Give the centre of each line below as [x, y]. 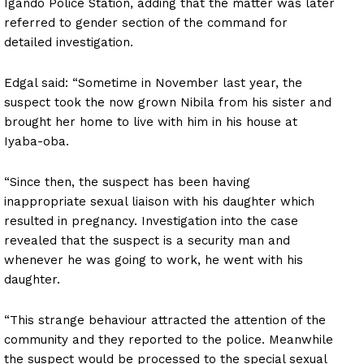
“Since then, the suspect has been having [127, 182]
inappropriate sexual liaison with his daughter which [159, 201]
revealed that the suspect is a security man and [147, 240]
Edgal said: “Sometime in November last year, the [153, 82]
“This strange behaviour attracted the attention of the [165, 320]
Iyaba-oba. [37, 141]
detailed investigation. [69, 42]
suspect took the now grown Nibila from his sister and [168, 102]
